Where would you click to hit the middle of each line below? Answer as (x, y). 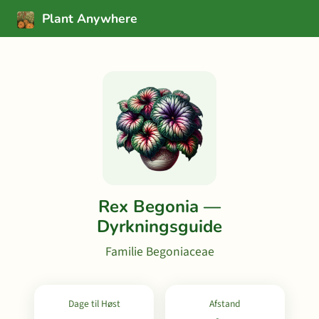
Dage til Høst (94, 304)
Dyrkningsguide (159, 226)
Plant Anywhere (88, 19)
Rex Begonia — (159, 206)
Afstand (225, 304)
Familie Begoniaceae (159, 252)
